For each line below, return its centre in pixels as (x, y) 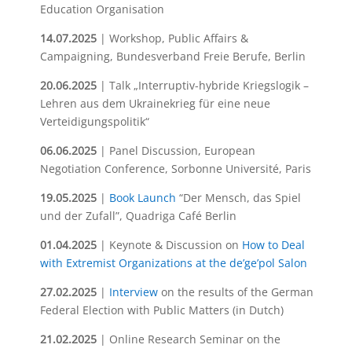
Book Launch (142, 198)
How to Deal (273, 245)
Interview (133, 292)
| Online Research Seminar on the (190, 339)
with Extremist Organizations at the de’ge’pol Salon (173, 263)
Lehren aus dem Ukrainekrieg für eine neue (155, 103)
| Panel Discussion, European (177, 150)
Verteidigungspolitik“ (94, 121)
